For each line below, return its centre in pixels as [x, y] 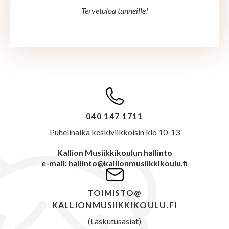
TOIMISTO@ [114, 193]
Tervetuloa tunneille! [114, 11]
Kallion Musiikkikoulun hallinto [114, 152]
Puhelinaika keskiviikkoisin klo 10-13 [114, 132]
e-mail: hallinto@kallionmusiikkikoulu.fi [114, 163]
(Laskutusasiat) [114, 221]
